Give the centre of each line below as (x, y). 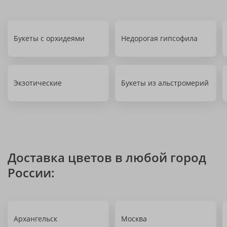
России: (31, 173)
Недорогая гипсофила (159, 38)
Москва (134, 219)
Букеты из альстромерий (165, 83)
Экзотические (38, 83)
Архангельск (35, 219)
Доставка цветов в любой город (107, 157)
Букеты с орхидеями (49, 38)
